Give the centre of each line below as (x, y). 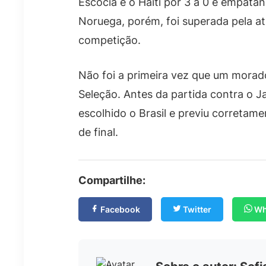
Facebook (119, 210)
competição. (110, 40)
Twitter (196, 210)
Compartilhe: (112, 180)
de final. (98, 132)
